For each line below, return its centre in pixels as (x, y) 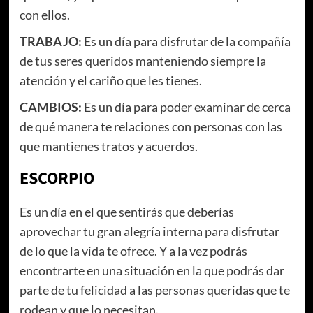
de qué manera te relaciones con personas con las (151, 127)
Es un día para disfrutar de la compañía (186, 42)
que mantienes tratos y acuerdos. (109, 146)
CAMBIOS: (50, 107)
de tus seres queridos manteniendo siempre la (143, 61)
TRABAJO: (50, 42)
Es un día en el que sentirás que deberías (126, 212)
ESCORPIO (57, 179)
